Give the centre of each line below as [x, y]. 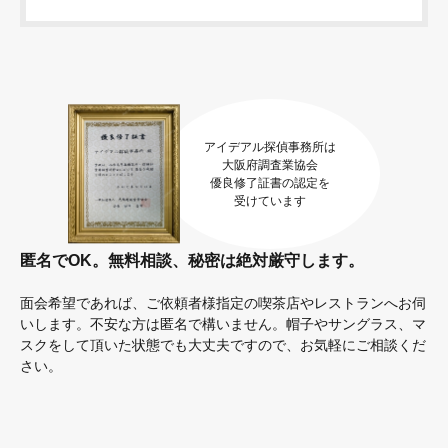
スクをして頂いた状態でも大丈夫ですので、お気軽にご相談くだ [223, 344]
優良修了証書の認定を [270, 182]
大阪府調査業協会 [270, 164]
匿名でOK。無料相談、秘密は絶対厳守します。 [192, 260]
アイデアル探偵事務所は [270, 146]
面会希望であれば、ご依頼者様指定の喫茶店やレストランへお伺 [223, 302]
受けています [270, 200]
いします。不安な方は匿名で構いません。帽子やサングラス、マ [223, 323]
